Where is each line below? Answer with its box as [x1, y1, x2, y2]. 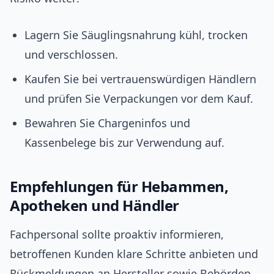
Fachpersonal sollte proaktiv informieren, [10, 227, 224, 242]
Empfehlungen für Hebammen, [10, 176, 229, 197]
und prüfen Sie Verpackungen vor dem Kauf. [24, 91, 253, 106]
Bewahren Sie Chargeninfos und [24, 116, 190, 131]
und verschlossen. [24, 47, 118, 62]
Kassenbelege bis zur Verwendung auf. [24, 135, 224, 150]
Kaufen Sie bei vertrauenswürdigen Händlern [24, 72, 256, 87]
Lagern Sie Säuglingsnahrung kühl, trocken [24, 28, 248, 43]
